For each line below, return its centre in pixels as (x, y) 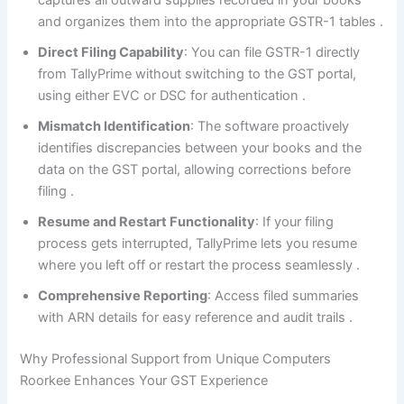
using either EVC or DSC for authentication (170, 96)
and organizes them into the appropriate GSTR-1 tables (209, 22)
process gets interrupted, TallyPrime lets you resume (198, 244)
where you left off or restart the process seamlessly (197, 266)
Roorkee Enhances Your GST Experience (144, 381)
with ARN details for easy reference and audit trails (194, 318)
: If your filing (295, 222)
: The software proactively (270, 127)
